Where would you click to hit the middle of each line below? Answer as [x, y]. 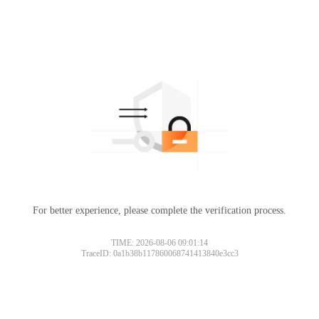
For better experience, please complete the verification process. [159, 210]
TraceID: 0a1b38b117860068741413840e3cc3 [159, 253]
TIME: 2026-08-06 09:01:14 [159, 242]
